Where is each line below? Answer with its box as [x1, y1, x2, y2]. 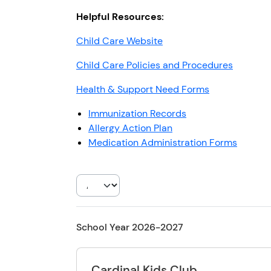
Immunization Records [88, 106, 186, 120]
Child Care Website [76, 34, 163, 47]
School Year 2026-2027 [76, 220, 183, 233]
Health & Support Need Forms [76, 82, 209, 96]
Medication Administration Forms [88, 135, 237, 149]
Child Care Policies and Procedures [76, 58, 233, 71]
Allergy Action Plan [88, 121, 172, 134]
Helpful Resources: [76, 10, 164, 23]
